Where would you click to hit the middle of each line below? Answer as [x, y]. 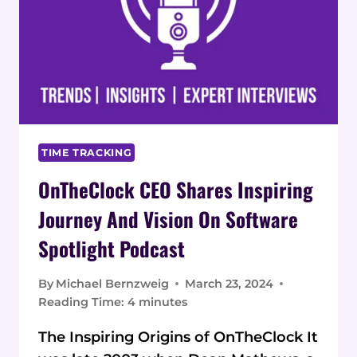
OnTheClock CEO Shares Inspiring [176, 190]
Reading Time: [81, 302]
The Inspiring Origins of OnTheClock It [178, 337]
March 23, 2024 [229, 283]
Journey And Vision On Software [168, 219]
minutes [163, 302]
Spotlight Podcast [112, 249]
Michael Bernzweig [113, 283]
